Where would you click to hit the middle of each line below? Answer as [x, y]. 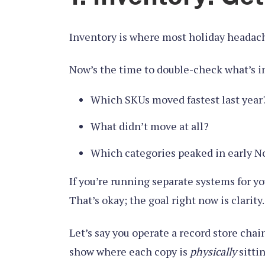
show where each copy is [130, 251]
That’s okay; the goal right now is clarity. [167, 200]
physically [213, 251]
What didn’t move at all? [150, 126]
